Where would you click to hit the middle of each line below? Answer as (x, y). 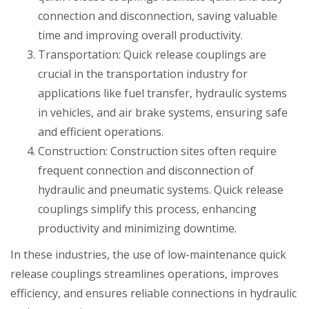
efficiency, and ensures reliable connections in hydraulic (153, 293)
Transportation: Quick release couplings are (152, 54)
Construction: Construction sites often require (157, 151)
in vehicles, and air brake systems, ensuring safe (163, 112)
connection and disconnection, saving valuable (158, 16)
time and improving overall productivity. (140, 35)
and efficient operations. (101, 132)
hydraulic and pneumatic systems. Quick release (161, 190)
